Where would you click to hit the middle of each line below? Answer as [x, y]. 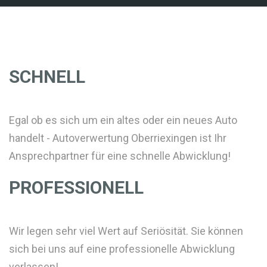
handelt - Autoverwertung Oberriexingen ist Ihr [118, 138]
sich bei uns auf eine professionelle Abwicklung [122, 249]
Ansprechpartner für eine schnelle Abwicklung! [120, 156]
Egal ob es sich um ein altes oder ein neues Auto [123, 120]
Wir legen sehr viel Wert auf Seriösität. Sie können [126, 231]
